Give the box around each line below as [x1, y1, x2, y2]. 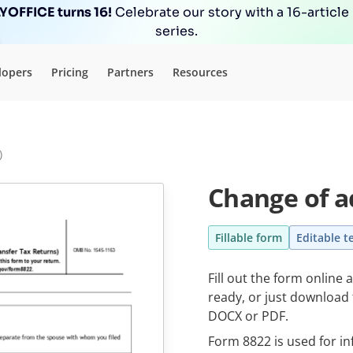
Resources [173, 64, 228, 80]
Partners [107, 64, 154, 80]
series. [155, 23, 198, 39]
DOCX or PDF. [208, 307, 288, 325]
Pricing [51, 64, 88, 80]
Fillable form [215, 230, 282, 245]
